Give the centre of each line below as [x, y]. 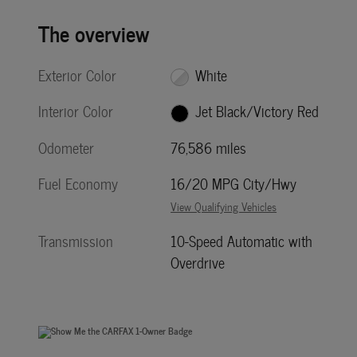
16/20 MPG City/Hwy [234, 183]
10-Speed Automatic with [242, 241]
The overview [94, 33]
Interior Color [76, 112]
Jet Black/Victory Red [257, 112]
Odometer [66, 147]
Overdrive [198, 262]
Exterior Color [77, 76]
